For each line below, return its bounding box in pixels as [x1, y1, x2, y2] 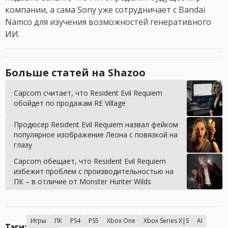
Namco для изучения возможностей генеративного [5, 16, 211, 28]
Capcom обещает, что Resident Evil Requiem [14, 156, 166, 166]
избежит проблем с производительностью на [14, 166, 174, 177]
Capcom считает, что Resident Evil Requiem [14, 88, 162, 98]
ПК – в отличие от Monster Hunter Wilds [14, 177, 151, 187]
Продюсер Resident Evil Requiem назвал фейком [14, 120, 178, 130]
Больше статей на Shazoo [5, 66, 146, 80]
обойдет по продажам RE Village [14, 98, 126, 108]
